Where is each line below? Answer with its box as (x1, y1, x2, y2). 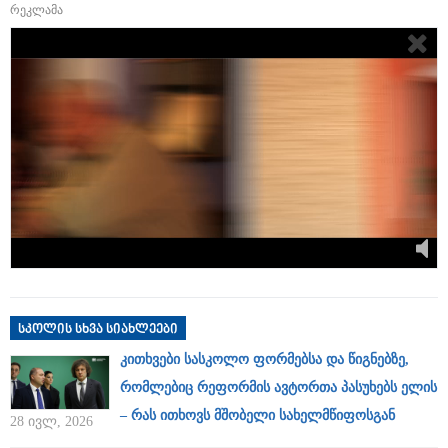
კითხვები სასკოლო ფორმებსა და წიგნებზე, (120, 351, 409, 367)
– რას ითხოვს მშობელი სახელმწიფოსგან (120, 407, 395, 423)
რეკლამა (10, 3, 63, 18)
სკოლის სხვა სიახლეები (18, 322, 178, 337)
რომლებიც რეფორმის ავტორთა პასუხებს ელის (120, 379, 437, 395)
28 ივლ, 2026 (10, 413, 93, 429)
